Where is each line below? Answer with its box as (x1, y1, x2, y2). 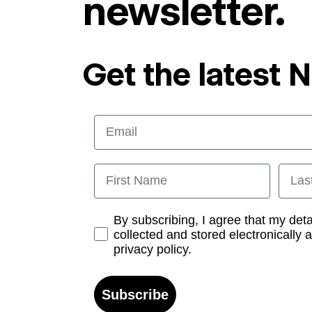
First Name (93, 162, 159, 177)
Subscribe (102, 286, 169, 302)
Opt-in (93, 211, 131, 226)
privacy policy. (114, 242, 192, 256)
